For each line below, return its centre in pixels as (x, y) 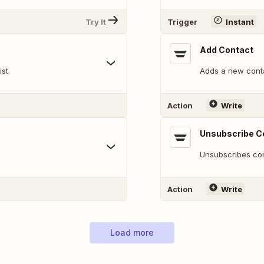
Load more (132, 232)
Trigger (182, 22)
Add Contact (227, 50)
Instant (240, 22)
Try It (96, 22)
